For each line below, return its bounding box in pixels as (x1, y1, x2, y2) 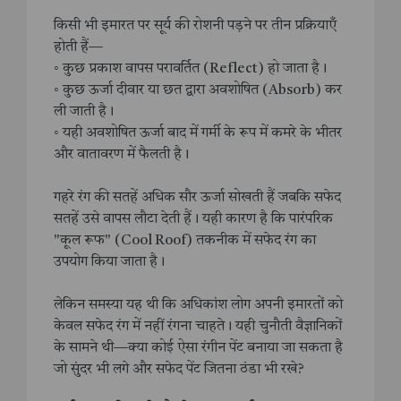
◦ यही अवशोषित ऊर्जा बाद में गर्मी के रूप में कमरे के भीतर (54, 126, 342, 141)
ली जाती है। (54, 105, 114, 120)
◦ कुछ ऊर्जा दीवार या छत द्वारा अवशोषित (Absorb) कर (54, 83, 342, 98)
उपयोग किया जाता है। (54, 255, 165, 270)
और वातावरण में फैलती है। (54, 148, 189, 163)
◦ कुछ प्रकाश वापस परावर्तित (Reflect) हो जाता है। (54, 62, 327, 77)
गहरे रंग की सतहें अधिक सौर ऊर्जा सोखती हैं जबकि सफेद (54, 191, 341, 206)
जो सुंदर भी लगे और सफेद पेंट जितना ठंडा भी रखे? (54, 363, 304, 378)
